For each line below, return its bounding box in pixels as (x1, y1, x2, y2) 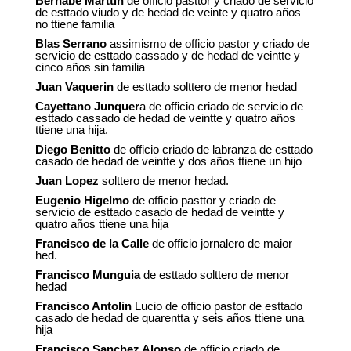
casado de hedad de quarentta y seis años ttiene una (34, 311, 304, 325)
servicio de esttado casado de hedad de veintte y (34, 205, 284, 219)
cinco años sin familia (34, 60, 145, 74)
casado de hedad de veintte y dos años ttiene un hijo (34, 154, 302, 168)
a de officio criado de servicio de (139, 100, 303, 114)
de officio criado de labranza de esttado (113, 143, 313, 157)
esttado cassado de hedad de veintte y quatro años (34, 111, 295, 125)
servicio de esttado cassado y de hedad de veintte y (34, 49, 300, 63)
